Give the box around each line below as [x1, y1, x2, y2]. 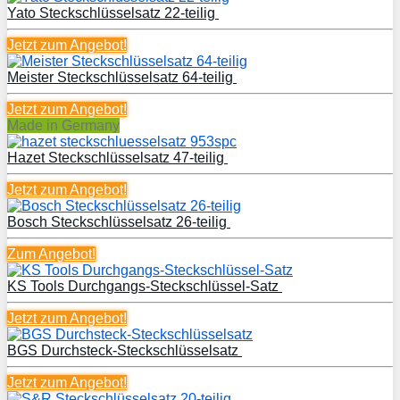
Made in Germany [7, 117, 120, 133]
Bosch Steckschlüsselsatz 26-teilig [7, 213, 230, 229]
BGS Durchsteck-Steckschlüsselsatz [7, 342, 242, 358]
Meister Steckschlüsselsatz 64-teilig [7, 69, 237, 85]
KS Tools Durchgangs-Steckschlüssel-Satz [7, 278, 282, 294]
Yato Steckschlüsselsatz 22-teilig [7, 4, 219, 21]
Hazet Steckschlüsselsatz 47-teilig [7, 149, 228, 165]
